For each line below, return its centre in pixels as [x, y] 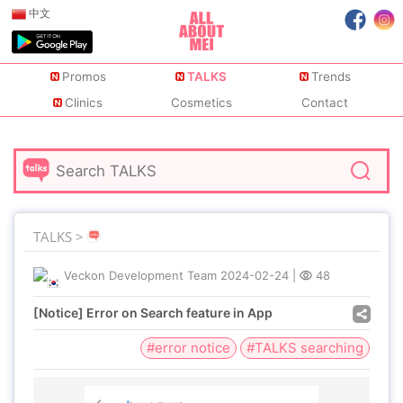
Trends [331, 77]
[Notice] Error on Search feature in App [153, 313]
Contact [325, 103]
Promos [84, 77]
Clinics [84, 103]
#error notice [188, 348]
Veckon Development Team [140, 275]
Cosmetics [201, 103]
